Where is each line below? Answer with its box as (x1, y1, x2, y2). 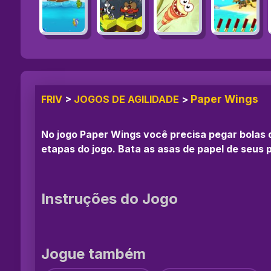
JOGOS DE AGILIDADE (74, 93, 179, 105)
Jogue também (41, 244, 146, 263)
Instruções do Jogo (41, 189, 178, 207)
